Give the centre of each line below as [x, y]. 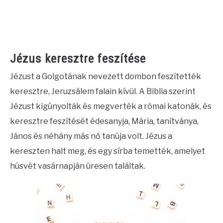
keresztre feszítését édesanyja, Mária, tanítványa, [104, 121]
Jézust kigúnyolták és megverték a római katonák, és [111, 107]
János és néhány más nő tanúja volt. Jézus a [91, 136]
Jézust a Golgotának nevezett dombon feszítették [106, 77]
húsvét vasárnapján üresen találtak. [78, 166]
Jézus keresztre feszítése [78, 59]
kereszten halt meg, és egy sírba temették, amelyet [108, 151]
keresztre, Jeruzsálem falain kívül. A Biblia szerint [103, 92]
